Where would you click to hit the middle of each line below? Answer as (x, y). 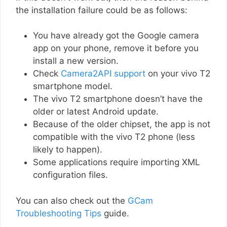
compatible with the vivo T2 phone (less (114, 137)
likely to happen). (68, 150)
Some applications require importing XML (117, 162)
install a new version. (77, 61)
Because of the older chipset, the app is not (122, 124)
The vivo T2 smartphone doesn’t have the (118, 99)
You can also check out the (72, 200)
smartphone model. (73, 86)
